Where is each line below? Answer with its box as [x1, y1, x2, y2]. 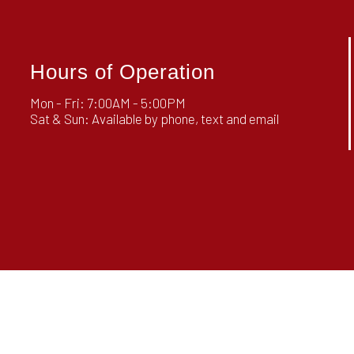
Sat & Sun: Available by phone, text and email [29, 111, 279, 127]
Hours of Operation [29, 60, 215, 85]
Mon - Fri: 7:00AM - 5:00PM [29, 95, 186, 111]
